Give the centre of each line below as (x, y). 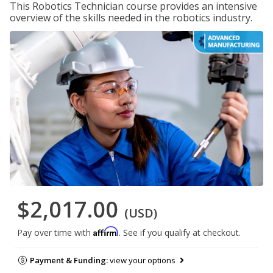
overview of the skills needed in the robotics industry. (131, 18)
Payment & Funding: (69, 261)
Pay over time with (55, 233)
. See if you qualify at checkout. (180, 233)
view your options (142, 261)
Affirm (106, 232)
